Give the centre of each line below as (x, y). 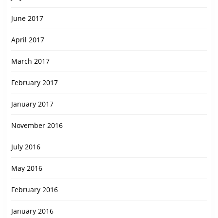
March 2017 (30, 61)
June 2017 (27, 18)
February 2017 (35, 83)
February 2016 (35, 190)
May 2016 (27, 168)
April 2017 (28, 40)
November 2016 (37, 126)
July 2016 (26, 147)
